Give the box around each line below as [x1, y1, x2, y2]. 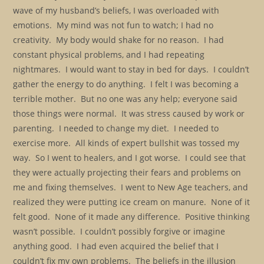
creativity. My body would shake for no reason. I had [13, 34, 225, 45]
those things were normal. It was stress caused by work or [13, 108, 245, 119]
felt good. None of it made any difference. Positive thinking [13, 211, 250, 222]
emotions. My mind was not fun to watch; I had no [13, 19, 214, 31]
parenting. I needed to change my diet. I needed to [13, 123, 219, 134]
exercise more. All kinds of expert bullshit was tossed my [13, 137, 240, 148]
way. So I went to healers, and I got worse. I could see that [13, 152, 246, 163]
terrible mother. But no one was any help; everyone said [13, 93, 238, 104]
